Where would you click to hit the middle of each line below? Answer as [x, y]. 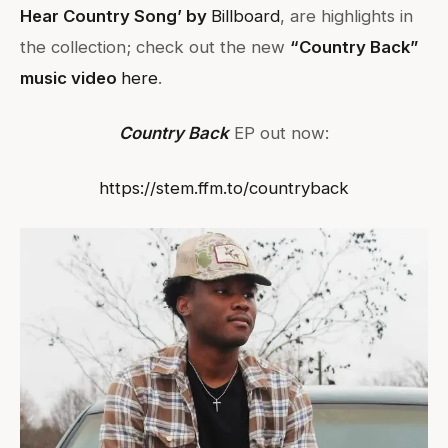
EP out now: [279, 132]
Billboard [245, 15]
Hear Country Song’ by [115, 15]
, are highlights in [346, 15]
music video [70, 77]
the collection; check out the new [155, 46]
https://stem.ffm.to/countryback [224, 187]
